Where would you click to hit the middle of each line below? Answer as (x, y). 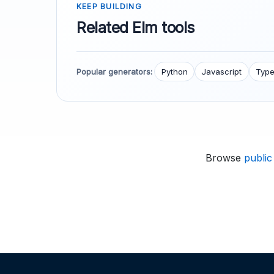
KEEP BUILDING (109, 6)
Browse (225, 158)
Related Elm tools (135, 27)
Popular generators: (114, 71)
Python (174, 71)
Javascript (222, 71)
